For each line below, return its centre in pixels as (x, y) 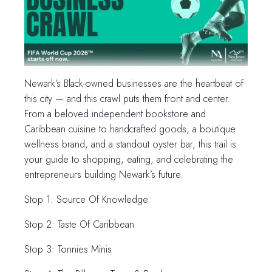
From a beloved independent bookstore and (115, 114)
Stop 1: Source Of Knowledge (86, 200)
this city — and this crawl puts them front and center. (127, 99)
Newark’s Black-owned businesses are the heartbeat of (134, 84)
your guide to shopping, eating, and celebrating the (129, 160)
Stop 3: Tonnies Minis (68, 250)
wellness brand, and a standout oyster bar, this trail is (130, 144)
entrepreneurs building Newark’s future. (104, 175)
